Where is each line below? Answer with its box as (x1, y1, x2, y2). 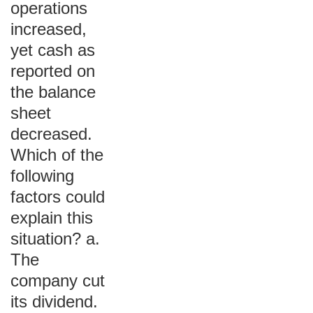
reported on (10, 61, 95, 80)
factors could (10, 187, 105, 206)
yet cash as (10, 41, 95, 59)
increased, (10, 20, 87, 38)
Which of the (10, 145, 103, 164)
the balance (10, 82, 96, 101)
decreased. (10, 124, 92, 143)
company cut (10, 271, 105, 290)
